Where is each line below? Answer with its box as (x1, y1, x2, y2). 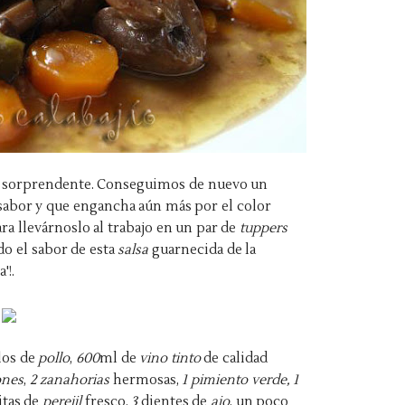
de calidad (200, 350, 268, 367)
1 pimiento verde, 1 (182, 372, 299, 389)
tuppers (240, 220, 288, 237)
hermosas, (109, 372, 183, 389)
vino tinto (139, 350, 201, 367)
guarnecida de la (148, 241, 257, 259)
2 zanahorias (29, 372, 110, 389)
